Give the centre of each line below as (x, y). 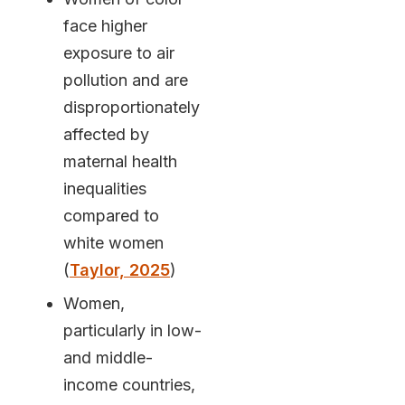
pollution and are (125, 80)
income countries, (129, 385)
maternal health (120, 161)
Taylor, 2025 (119, 269)
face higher (105, 25)
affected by (106, 134)
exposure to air (118, 52)
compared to (111, 215)
